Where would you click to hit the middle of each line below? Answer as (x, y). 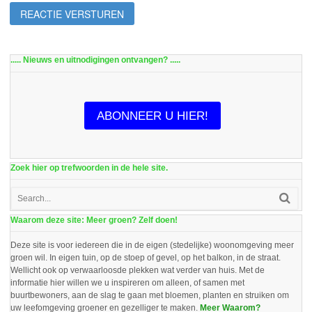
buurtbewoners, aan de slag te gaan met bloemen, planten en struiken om (150, 295)
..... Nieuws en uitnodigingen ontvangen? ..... (95, 60)
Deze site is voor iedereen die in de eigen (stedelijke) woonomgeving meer (152, 245)
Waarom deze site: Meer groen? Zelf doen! (94, 220)
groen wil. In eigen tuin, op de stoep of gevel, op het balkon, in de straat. (146, 258)
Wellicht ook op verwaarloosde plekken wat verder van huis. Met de (138, 270)
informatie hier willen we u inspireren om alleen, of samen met (127, 283)
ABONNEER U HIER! (152, 116)
